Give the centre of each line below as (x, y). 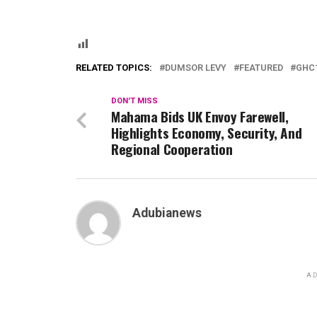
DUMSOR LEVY (196, 68)
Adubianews (167, 213)
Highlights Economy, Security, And (207, 133)
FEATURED (261, 68)
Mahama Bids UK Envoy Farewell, (200, 117)
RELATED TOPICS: (114, 68)
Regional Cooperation (172, 149)
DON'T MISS (134, 101)
